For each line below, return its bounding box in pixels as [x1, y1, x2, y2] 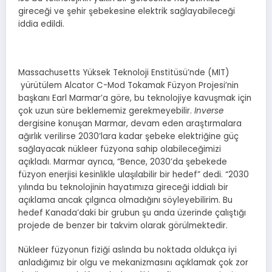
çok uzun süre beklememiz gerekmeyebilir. [18, 105, 194, 117]
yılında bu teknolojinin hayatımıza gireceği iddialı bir [18, 182, 228, 194]
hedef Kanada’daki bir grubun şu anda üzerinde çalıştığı [18, 207, 246, 219]
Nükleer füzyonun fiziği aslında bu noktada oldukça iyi [18, 244, 237, 256]
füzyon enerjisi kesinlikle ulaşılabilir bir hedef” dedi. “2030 [18, 169, 249, 181]
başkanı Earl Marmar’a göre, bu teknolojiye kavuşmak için [18, 92, 251, 104]
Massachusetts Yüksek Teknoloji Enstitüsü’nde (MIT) [18, 67, 229, 79]
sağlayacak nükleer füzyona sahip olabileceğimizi [18, 143, 221, 155]
